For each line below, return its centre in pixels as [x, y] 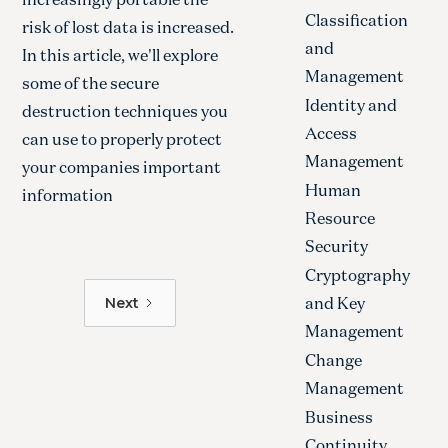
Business [338, 416]
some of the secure [91, 83]
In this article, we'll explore [120, 55]
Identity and [350, 104]
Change [333, 359]
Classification [356, 19]
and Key [334, 302]
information [68, 195]
